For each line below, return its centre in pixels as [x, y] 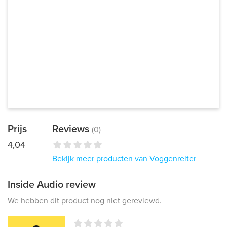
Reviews [72, 129]
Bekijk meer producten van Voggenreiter [124, 159]
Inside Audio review [52, 185]
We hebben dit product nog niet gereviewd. [85, 201]
